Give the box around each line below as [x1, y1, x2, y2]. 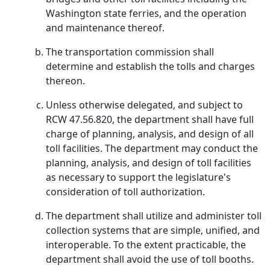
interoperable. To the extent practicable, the [46, 238, 246, 251]
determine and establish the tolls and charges [46, 60, 255, 73]
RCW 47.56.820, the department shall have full [46, 113, 254, 126]
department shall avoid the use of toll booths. [46, 253, 254, 266]
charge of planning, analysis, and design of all [46, 127, 254, 140]
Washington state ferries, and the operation [46, 7, 246, 20]
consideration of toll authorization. [46, 185, 205, 198]
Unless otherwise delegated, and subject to [46, 98, 243, 111]
